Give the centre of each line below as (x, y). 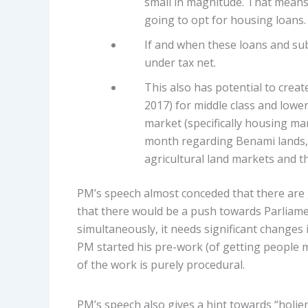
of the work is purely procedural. (161, 265)
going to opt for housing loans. (225, 20)
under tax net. (180, 63)
